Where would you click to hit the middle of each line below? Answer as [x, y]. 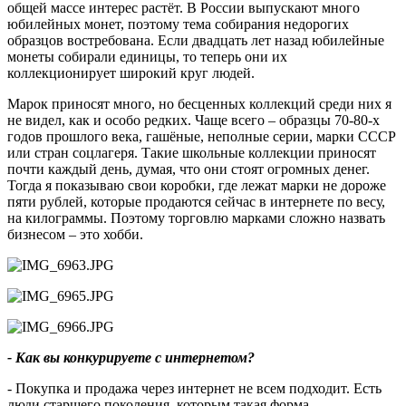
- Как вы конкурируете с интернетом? [131, 357]
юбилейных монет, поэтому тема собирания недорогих [178, 24]
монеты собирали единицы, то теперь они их [147, 56]
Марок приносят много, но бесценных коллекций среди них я [199, 103]
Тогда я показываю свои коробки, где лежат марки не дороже [197, 185]
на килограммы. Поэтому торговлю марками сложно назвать [196, 217]
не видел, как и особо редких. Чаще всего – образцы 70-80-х [193, 120]
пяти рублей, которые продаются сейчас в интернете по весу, [196, 201]
